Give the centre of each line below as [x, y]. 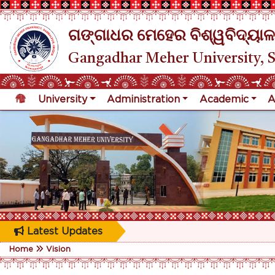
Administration [143, 99]
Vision [58, 249]
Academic [224, 99]
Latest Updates [63, 231]
